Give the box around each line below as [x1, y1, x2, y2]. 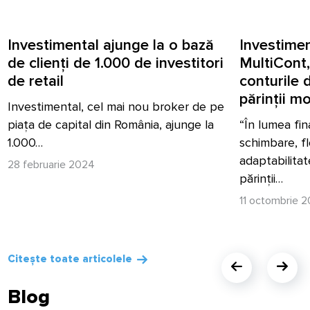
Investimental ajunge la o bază [8, 35, 214, 55]
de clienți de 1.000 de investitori [8, 53, 224, 73]
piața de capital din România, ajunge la [8, 116, 214, 132]
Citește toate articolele [8, 252, 132, 265]
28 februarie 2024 [8, 157, 95, 172]
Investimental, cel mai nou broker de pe [8, 98, 224, 114]
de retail [8, 71, 64, 91]
